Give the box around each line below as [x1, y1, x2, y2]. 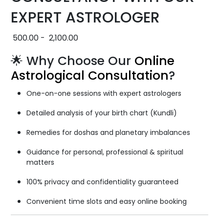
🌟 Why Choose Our [11, 52, 135, 69]
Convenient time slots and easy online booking [26, 196, 187, 206]
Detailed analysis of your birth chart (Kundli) [26, 108, 177, 118]
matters [26, 157, 55, 167]
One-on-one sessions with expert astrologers [26, 88, 182, 98]
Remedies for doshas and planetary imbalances [26, 127, 191, 137]
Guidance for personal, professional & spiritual [26, 147, 184, 157]
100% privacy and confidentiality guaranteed [26, 176, 179, 187]
